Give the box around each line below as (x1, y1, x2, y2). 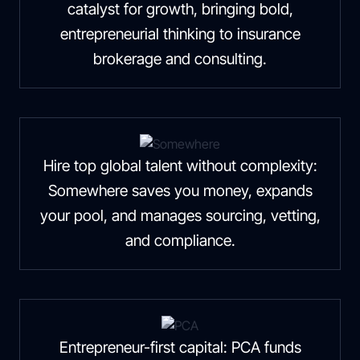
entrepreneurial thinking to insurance (59, 24, 301, 43)
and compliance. (125, 231, 235, 250)
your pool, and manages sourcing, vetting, (39, 206, 321, 225)
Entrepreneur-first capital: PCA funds (59, 337, 301, 357)
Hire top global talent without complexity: (43, 156, 317, 175)
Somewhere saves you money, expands (47, 181, 313, 200)
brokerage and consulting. (93, 49, 267, 68)
